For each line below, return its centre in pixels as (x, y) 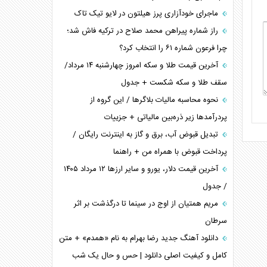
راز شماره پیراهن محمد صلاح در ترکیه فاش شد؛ (144, 31)
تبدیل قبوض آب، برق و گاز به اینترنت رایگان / (147, 135)
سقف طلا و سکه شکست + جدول (174, 83)
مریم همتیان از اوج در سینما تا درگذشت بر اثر (148, 204)
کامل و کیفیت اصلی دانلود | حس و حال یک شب (150, 256)
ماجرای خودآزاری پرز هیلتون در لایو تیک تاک (148, 14)
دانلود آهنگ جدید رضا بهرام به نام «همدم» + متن (140, 238)
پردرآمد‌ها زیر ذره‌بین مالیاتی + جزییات (166, 117)
